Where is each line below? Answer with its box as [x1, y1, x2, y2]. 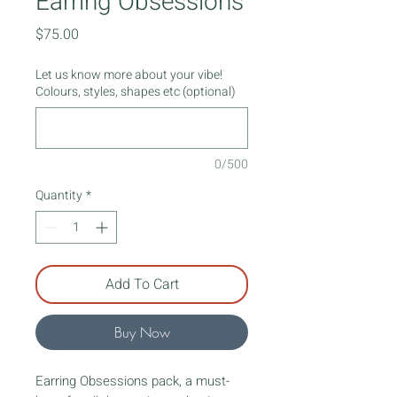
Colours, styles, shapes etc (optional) [35, 82, 236, 101]
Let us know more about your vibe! [35, 65, 222, 84]
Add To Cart [105, 273, 179, 295]
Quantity [35, 185, 82, 205]
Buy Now [113, 322, 170, 342]
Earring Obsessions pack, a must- [35, 370, 230, 391]
